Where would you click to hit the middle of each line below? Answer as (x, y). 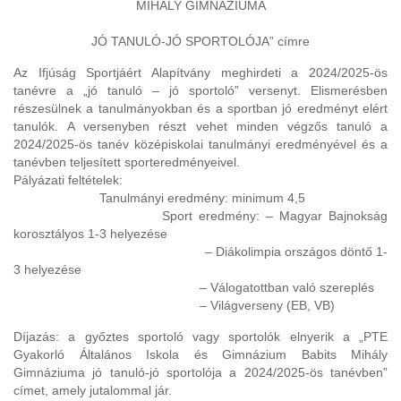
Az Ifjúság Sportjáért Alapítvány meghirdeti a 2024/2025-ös (200, 73)
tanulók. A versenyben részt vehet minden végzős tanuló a (200, 126)
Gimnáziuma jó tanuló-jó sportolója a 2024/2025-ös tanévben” (200, 372)
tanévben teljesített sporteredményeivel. (127, 162)
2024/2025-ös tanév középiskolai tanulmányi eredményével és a (200, 144)
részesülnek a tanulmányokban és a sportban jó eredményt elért (200, 108)
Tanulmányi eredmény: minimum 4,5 (159, 198)
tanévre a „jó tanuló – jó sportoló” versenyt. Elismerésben (200, 90)
